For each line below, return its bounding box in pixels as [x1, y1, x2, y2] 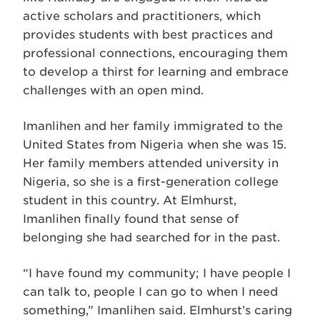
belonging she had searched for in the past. [23, 230, 284, 244]
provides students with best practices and [23, 27, 273, 41]
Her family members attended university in [23, 156, 279, 170]
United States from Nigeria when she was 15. [23, 137, 286, 151]
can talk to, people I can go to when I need [23, 284, 278, 299]
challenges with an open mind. [23, 83, 204, 97]
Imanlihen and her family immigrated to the [23, 119, 283, 133]
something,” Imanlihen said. [23, 303, 189, 317]
